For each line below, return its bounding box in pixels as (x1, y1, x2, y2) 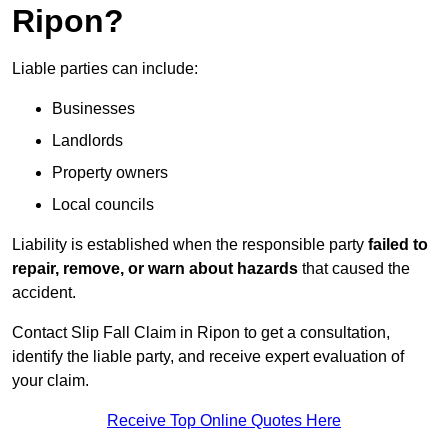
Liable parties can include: (12, 60, 198, 78)
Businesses (52, 100, 135, 118)
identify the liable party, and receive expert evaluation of (12, 348, 404, 366)
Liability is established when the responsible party (12, 236, 368, 254)
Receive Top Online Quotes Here (107, 412, 341, 430)
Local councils (52, 196, 154, 214)
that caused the (298, 260, 410, 278)
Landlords (52, 132, 123, 150)
